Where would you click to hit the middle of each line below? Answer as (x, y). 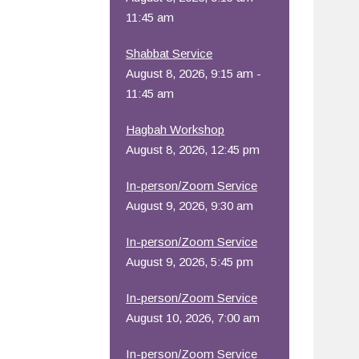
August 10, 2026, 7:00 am (193, 318)
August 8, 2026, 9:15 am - (194, 73)
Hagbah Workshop (175, 129)
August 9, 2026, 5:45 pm (190, 262)
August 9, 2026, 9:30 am (190, 206)
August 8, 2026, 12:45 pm (193, 149)
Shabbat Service (169, 53)
